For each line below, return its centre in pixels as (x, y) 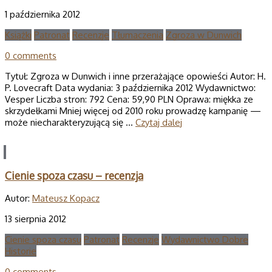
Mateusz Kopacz (66, 199)
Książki (18, 35)
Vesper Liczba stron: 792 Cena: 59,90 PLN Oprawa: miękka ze (129, 100)
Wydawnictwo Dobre (205, 240)
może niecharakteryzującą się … (70, 123)
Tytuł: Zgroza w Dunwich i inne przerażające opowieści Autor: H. (135, 76)
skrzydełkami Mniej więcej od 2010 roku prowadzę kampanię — (133, 111)
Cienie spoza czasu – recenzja (74, 175)
